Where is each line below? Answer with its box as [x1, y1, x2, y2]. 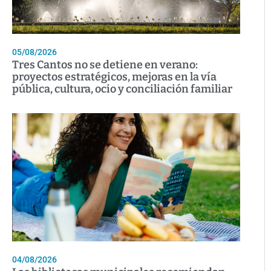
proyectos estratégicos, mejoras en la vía [12, 70, 217, 84]
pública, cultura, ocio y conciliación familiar [12, 82, 232, 96]
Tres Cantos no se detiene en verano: [12, 58, 198, 72]
